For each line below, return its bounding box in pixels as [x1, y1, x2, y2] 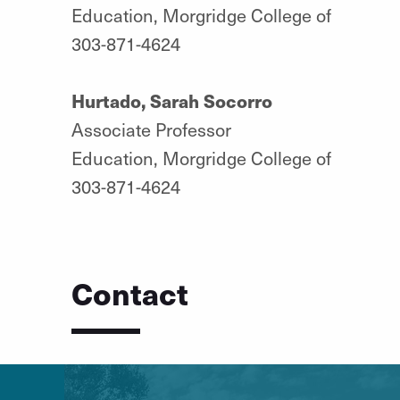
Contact [71, 270, 188, 314]
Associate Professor [71, 116, 231, 142]
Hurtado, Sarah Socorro [71, 87, 272, 113]
